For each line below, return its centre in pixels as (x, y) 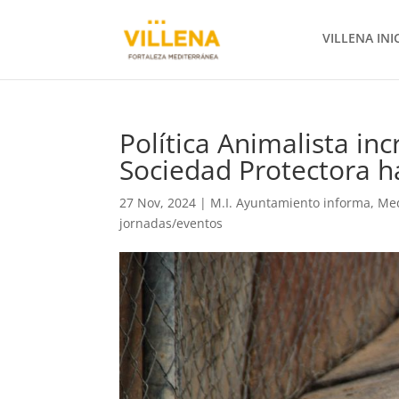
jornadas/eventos (171, 223)
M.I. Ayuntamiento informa (291, 203)
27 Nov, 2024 (158, 203)
